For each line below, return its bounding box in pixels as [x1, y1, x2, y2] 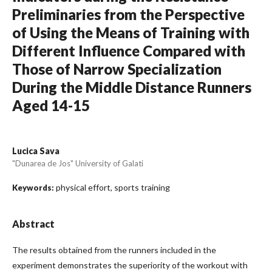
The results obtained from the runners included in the [12, 245, 216, 256]
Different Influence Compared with [12, 42, 245, 60]
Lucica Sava [12, 146, 59, 157]
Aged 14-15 [12, 97, 90, 115]
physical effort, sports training [56, 182, 170, 193]
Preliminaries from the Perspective [12, 5, 245, 24]
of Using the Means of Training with [12, 24, 250, 42]
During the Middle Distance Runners [12, 78, 251, 97]
